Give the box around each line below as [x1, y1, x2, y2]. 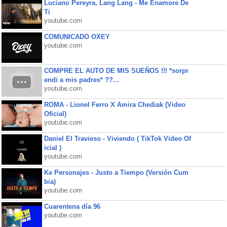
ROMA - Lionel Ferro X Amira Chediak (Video [44, 101, 185, 108]
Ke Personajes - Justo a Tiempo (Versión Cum [44, 169, 188, 176]
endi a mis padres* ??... [44, 76, 119, 84]
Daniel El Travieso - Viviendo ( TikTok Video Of [44, 135, 191, 142]
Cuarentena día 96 [44, 203, 100, 210]
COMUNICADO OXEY [44, 33, 110, 41]
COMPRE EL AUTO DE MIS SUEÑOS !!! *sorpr [44, 67, 188, 74]
